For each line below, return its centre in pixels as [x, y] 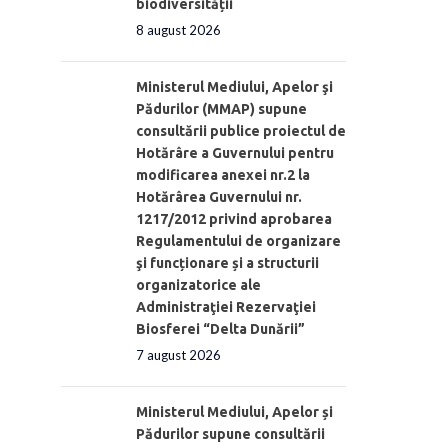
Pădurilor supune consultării [230, 433]
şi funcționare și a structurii [227, 262]
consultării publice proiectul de [241, 130]
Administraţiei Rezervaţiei [226, 306]
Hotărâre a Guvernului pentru [235, 152]
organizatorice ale [198, 284]
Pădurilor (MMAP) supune [221, 108]
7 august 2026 [178, 354]
